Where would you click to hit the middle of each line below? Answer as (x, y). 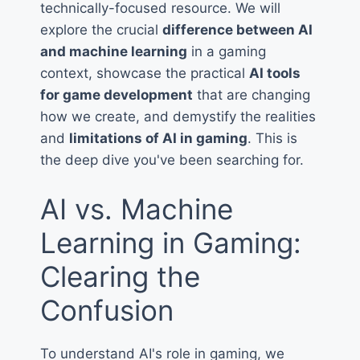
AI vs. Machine (137, 209)
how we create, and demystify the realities (178, 117)
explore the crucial (101, 30)
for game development (117, 95)
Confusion (107, 310)
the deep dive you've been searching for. (172, 160)
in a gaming (227, 52)
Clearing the (120, 276)
